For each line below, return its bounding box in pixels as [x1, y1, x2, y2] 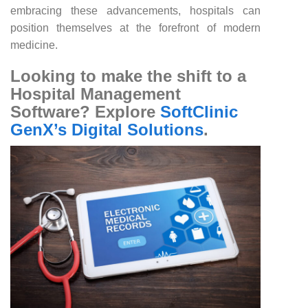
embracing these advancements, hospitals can [10, 5, 261, 16]
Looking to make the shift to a [10, 67, 246, 85]
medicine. [10, 39, 58, 51]
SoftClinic [160, 102, 238, 121]
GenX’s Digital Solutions [10, 120, 203, 139]
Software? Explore [10, 102, 160, 121]
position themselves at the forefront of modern [10, 22, 261, 34]
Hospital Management [10, 85, 181, 103]
